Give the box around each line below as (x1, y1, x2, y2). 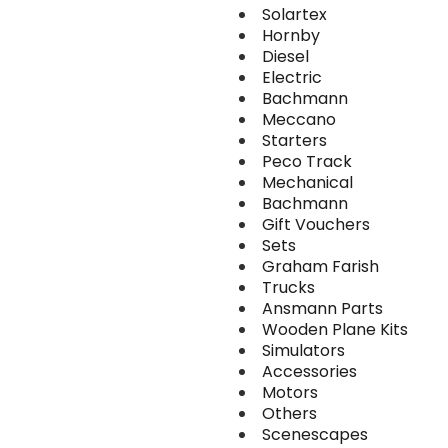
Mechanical (262, 171, 353, 194)
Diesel (262, 45, 309, 68)
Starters (262, 129, 327, 152)
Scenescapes (262, 423, 368, 446)
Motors (262, 381, 318, 404)
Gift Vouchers (262, 213, 370, 236)
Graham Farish (262, 255, 379, 278)
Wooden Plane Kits (262, 318, 408, 341)
